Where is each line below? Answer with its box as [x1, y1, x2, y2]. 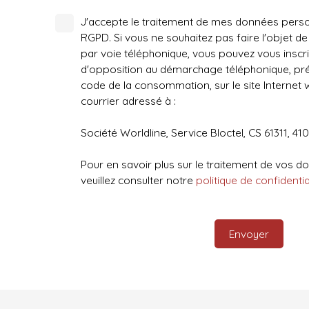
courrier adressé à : [81, 94, 176, 108]
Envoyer [229, 226, 269, 241]
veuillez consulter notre [81, 173, 196, 187]
